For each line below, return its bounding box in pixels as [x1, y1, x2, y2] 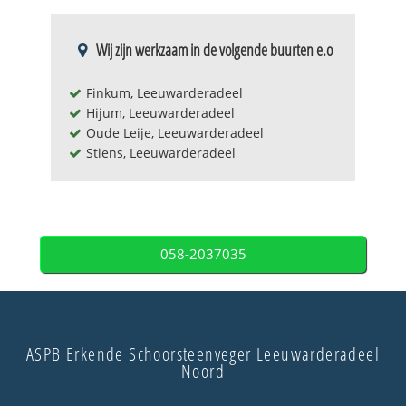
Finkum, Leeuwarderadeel [86, 83, 243, 101]
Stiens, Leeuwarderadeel [86, 143, 236, 161]
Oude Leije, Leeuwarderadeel [86, 123, 264, 141]
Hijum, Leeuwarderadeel [86, 103, 235, 121]
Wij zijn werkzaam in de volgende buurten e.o [96, 38, 333, 61]
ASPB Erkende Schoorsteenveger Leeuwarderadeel [26, 341, 380, 366]
